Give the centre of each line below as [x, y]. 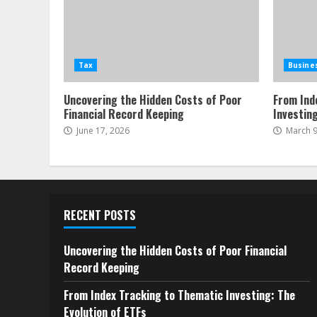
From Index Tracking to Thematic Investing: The [179, 295]
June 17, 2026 [102, 131]
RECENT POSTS [100, 215]
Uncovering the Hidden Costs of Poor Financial [175, 250]
